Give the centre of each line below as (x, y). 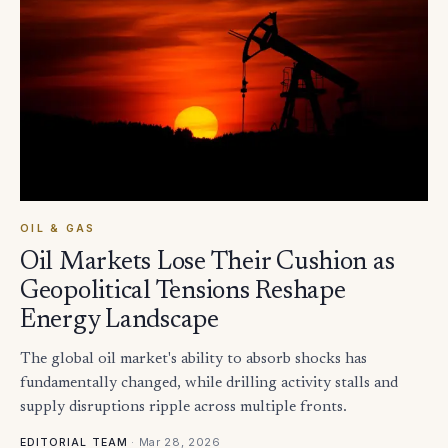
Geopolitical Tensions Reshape (183, 291)
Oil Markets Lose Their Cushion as (207, 262)
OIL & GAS (58, 228)
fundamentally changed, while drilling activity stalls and (209, 383)
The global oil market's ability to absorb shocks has (193, 359)
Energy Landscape (119, 320)
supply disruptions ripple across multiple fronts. (183, 407)
